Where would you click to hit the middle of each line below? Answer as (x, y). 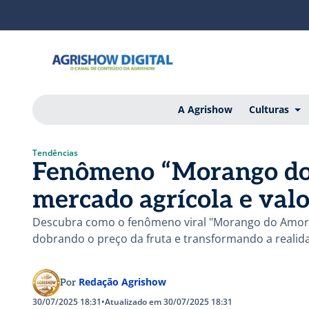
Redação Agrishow (122, 281)
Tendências (55, 152)
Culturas (269, 109)
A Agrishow (205, 109)
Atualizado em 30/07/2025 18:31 (169, 301)
